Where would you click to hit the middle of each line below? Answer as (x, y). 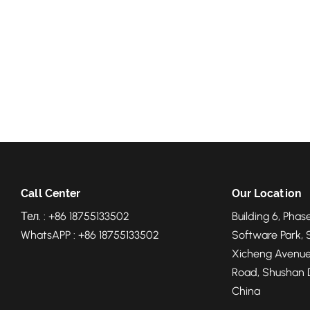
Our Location (267, 194)
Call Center (51, 194)
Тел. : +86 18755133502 (75, 217)
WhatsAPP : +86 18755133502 (90, 235)
